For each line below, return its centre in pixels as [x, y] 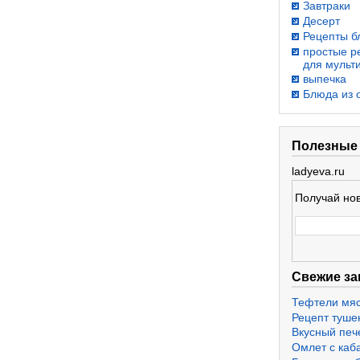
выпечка [325, 79]
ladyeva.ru [318, 171]
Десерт [321, 20]
